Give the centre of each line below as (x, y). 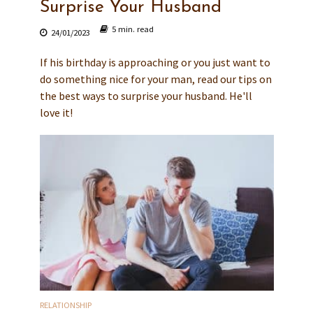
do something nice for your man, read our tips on (155, 79)
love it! (56, 112)
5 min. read (132, 29)
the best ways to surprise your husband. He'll (146, 95)
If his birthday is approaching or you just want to (155, 62)
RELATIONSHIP (65, 305)
